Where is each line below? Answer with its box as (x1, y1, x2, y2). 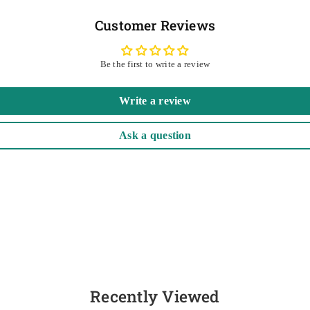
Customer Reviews (94, 16, 216, 34)
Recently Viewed (90, 285, 220, 307)
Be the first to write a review (100, 58, 210, 69)
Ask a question (119, 129, 191, 141)
